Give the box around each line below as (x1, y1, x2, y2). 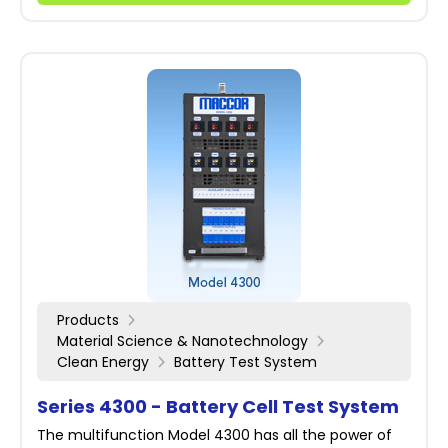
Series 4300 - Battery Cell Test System (37, 394, 399, 419)
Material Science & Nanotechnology (57, 331, 308, 351)
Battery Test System (174, 352, 317, 372)
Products (57, 310, 119, 330)
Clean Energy (57, 352, 149, 372)
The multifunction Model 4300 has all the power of (37, 425, 392, 445)
